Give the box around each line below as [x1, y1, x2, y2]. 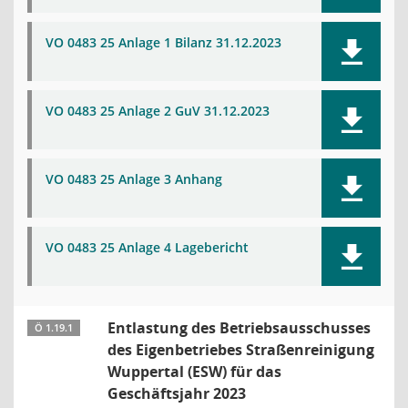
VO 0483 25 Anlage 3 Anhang [46, 170, 222, 188]
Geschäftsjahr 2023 [107, 383, 246, 403]
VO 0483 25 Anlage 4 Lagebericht [46, 239, 249, 256]
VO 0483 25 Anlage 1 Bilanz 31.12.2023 [46, 34, 281, 51]
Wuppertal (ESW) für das [107, 362, 281, 382]
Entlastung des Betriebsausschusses [107, 318, 371, 338]
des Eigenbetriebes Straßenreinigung [107, 340, 374, 360]
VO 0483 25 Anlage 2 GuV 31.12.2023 [46, 102, 270, 119]
